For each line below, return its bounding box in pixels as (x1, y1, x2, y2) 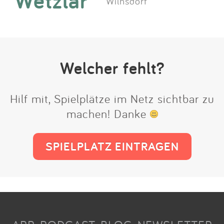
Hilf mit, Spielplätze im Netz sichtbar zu (9, 90, 214, 106)
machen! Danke (66, 105, 150, 121)
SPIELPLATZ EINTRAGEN (45, 138, 179, 154)
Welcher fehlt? (59, 56, 164, 79)
